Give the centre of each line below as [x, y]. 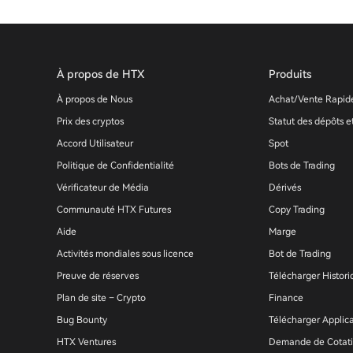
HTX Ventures [86, 342]
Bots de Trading [302, 165]
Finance [286, 298]
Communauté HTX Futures [114, 210]
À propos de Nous [95, 99]
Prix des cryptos [90, 121]
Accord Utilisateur [95, 143]
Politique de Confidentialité [115, 165]
